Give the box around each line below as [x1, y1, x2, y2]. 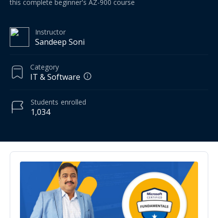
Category [30, 62, 59, 72]
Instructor [35, 27, 66, 36]
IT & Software [30, 71, 80, 82]
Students [31, 97, 58, 107]
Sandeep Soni [35, 36, 85, 47]
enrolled [61, 97, 86, 107]
